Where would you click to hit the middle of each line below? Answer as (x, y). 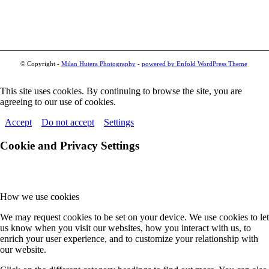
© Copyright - (41, 64)
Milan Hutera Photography (98, 64)
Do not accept (68, 122)
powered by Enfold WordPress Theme (194, 64)
